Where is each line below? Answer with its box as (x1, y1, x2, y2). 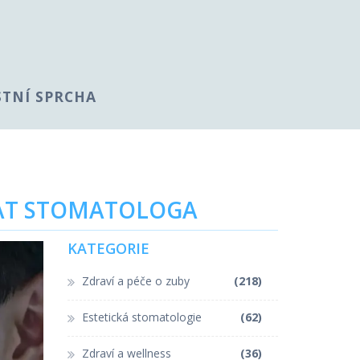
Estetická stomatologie (81, 309, 202, 325)
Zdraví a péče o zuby (81, 272, 190, 288)
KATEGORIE (67, 238, 149, 258)
